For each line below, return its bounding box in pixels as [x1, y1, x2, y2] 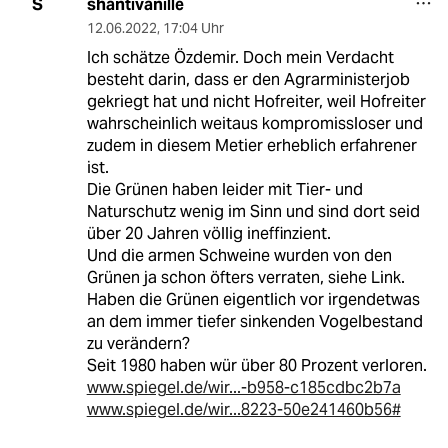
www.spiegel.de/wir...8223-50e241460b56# [86, 398, 401, 420]
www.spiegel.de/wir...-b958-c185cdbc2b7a [86, 376, 401, 398]
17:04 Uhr [162, 18, 224, 37]
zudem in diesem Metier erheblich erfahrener [86, 134, 417, 156]
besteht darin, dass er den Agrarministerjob [86, 68, 410, 90]
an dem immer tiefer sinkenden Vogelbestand [86, 310, 423, 332]
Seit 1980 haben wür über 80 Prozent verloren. [86, 354, 427, 376]
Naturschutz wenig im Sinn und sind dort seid [86, 200, 420, 222]
